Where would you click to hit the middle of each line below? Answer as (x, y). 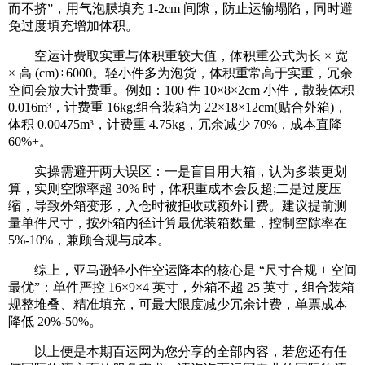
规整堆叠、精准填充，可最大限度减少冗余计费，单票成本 (178, 305)
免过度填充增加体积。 (73, 26)
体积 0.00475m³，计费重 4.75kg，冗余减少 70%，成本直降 (175, 125)
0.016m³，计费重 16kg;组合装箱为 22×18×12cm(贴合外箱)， (178, 108)
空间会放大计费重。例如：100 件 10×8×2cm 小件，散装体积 (181, 90)
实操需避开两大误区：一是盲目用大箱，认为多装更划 (178, 172)
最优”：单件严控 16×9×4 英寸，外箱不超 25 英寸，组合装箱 (181, 288)
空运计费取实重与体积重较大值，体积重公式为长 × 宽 (178, 56)
